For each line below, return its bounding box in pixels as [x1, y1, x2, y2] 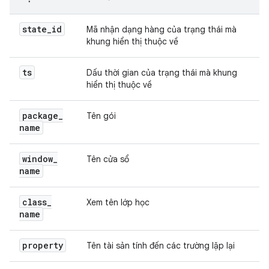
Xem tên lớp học [86, 197, 150, 208]
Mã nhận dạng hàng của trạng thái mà [86, 24, 237, 35]
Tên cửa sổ [86, 154, 129, 165]
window [22, 153, 53, 165]
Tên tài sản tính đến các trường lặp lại [86, 240, 235, 251]
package [22, 110, 58, 121]
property [22, 240, 63, 251]
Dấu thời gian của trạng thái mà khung [86, 67, 237, 78]
